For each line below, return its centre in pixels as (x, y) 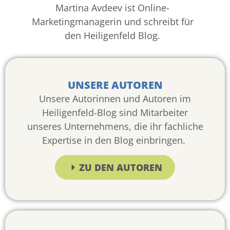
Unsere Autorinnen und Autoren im (115, 99)
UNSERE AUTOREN (115, 85)
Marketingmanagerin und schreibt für (112, 22)
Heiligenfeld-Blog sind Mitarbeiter (115, 113)
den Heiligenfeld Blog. (112, 36)
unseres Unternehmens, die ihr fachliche (115, 127)
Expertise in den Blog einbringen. (115, 140)
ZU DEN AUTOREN (120, 167)
